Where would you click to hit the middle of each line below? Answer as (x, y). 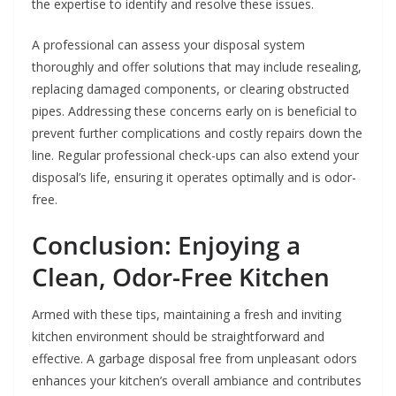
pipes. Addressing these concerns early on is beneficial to (194, 111)
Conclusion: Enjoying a (166, 245)
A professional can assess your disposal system (168, 45)
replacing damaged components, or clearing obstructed (190, 89)
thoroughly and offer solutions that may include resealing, (197, 67)
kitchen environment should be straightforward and (178, 337)
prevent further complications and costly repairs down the (197, 133)
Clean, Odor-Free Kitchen (181, 277)
